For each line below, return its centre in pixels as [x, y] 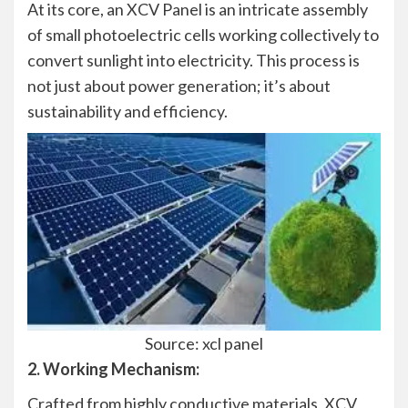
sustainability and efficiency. [127, 111]
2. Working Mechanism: [113, 368]
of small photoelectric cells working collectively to [203, 34]
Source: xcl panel [204, 343]
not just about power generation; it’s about [179, 85]
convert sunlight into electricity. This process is [194, 60]
